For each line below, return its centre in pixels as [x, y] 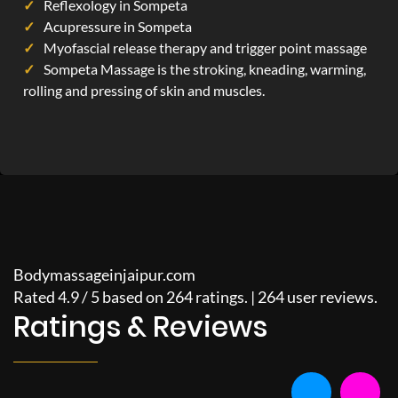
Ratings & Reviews [140, 326]
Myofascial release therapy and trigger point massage [205, 48]
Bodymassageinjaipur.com [104, 275]
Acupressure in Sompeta [118, 26]
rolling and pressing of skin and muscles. [144, 90]
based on [134, 297]
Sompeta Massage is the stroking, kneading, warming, [205, 69]
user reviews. [331, 297]
